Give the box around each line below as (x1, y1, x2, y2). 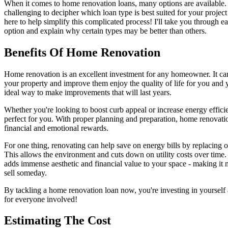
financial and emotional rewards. (4, 123, 108, 132)
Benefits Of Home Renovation (4, 45, 160, 59)
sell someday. (4, 168, 47, 177)
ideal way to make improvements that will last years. (4, 88, 172, 97)
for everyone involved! (4, 194, 77, 204)
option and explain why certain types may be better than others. (4, 26, 207, 35)
